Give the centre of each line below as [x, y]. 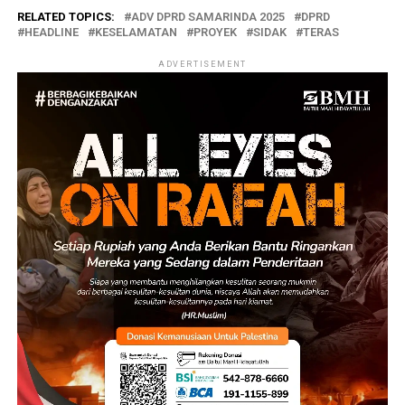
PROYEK [215, 32]
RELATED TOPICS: [66, 16]
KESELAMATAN [136, 32]
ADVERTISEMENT [202, 64]
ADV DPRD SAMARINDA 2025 [207, 16]
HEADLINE [51, 32]
